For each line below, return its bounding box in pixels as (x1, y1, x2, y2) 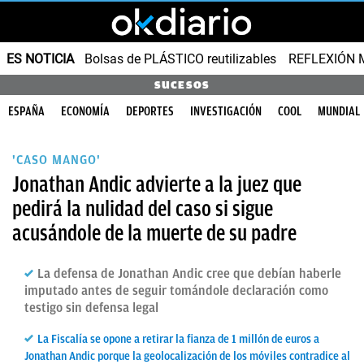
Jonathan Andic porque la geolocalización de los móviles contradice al (24, 350, 350, 362)
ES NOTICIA (6, 50, 74, 67)
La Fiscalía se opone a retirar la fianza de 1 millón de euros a (37, 333, 319, 345)
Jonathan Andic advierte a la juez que (12, 172, 301, 197)
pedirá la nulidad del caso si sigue (12, 197, 273, 221)
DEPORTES (126, 104, 174, 119)
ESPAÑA (8, 104, 45, 119)
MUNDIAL (318, 104, 360, 119)
